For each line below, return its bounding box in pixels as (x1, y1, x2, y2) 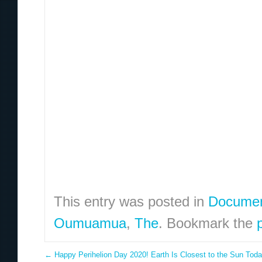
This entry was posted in (54, 194, 208, 209)
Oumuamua (54, 215, 126, 231)
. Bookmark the (158, 215, 257, 231)
